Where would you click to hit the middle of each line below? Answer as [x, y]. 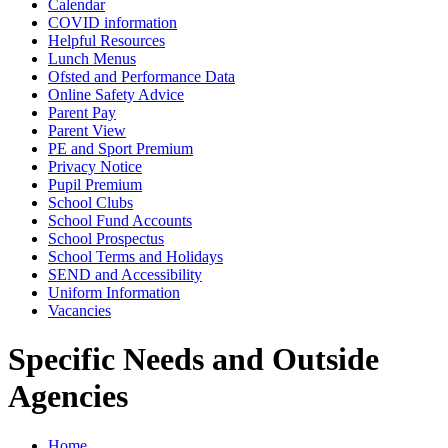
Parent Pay [82, 112]
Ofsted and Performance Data [141, 76]
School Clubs [90, 202]
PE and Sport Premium [120, 148]
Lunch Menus [92, 58]
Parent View [87, 130]
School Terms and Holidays [135, 256]
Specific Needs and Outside [193, 359]
